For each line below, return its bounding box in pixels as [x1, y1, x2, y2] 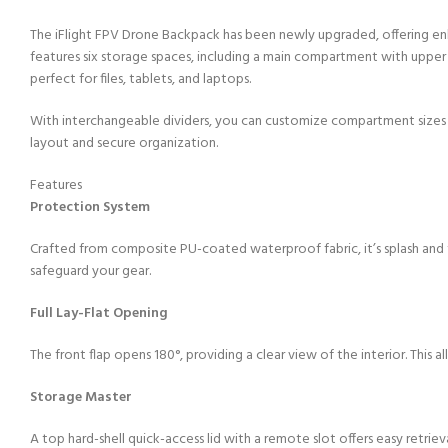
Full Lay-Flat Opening [30, 302, 168, 326]
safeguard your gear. [30, 260, 151, 284]
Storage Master [30, 386, 132, 410]
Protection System [30, 196, 150, 220]
